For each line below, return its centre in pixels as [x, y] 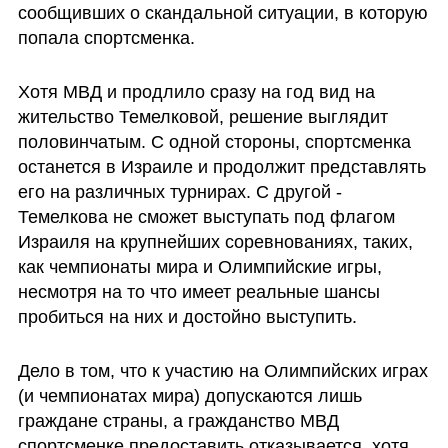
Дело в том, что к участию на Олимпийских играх [222, 370]
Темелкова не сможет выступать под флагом [206, 216]
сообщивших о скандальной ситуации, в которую [222, 13]
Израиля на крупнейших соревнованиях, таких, [215, 241]
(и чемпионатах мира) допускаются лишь [189, 395]
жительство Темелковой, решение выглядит [202, 116]
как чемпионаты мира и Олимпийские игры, [199, 266]
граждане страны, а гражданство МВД [178, 420]
